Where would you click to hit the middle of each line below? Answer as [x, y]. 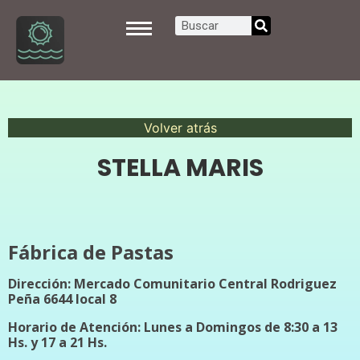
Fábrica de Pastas [91, 252]
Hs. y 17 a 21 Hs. [57, 342]
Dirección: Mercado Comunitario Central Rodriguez [172, 284]
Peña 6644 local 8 [62, 299]
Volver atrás [180, 128]
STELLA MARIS [180, 168]
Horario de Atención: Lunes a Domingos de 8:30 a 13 [173, 327]
